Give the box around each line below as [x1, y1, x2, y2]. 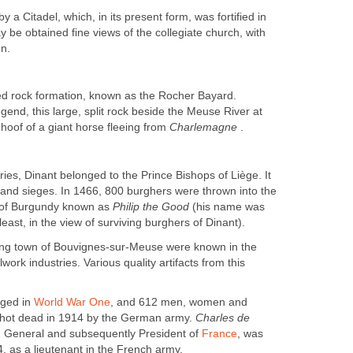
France [202, 327, 237, 340]
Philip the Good [113, 201, 189, 214]
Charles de [195, 311, 250, 324]
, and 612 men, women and [110, 295, 247, 308]
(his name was [189, 201, 265, 214]
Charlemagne [169, 121, 237, 134]
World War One [34, 295, 110, 308]
